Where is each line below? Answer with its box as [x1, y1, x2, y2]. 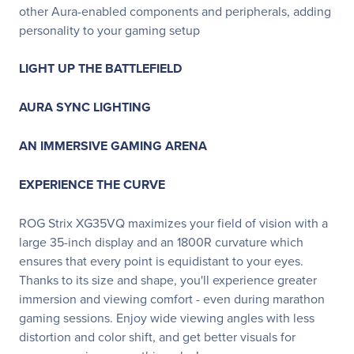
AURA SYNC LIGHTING [19, 98, 151, 116]
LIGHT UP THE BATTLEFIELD [19, 59, 182, 77]
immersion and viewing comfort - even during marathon [19, 290, 325, 307]
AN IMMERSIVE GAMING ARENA [19, 137, 207, 155]
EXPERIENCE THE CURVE [19, 175, 165, 194]
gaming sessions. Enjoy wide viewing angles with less [19, 309, 314, 326]
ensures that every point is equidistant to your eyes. [19, 252, 303, 269]
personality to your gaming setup [19, 21, 200, 39]
